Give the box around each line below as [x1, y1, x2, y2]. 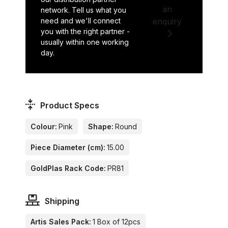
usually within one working [41, 38, 129, 47]
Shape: [88, 122, 113, 131]
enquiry [152, 16, 182, 27]
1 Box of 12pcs [93, 217, 140, 226]
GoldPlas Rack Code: [31, 163, 106, 173]
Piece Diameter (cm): [31, 142, 105, 152]
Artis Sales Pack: [31, 217, 91, 226]
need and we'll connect [41, 16, 121, 25]
